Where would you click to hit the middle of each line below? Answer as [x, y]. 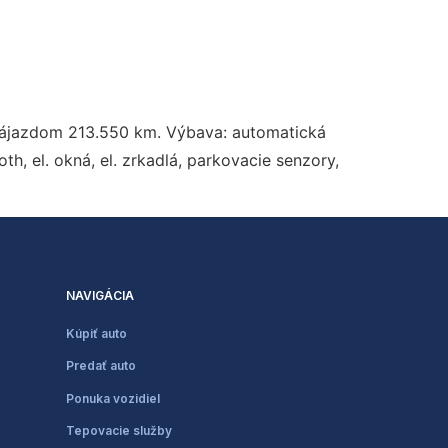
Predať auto [101, 366]
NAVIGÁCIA [100, 295]
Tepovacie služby [119, 430]
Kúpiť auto [96, 333]
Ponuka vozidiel [113, 398]
